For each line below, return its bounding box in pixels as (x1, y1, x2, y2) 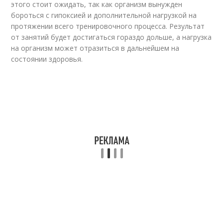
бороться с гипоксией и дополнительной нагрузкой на (11, 10, 197, 20)
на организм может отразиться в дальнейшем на (11, 43, 180, 53)
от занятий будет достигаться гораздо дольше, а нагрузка (11, 32, 212, 42)
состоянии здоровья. (11, 54, 83, 64)
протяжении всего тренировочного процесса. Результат (11, 21, 205, 31)
